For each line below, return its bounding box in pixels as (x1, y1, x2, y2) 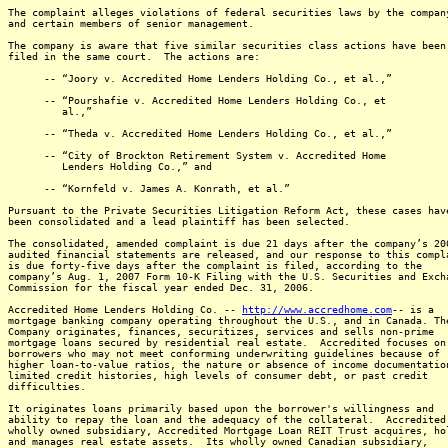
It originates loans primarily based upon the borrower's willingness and (8, 403, 434, 414)
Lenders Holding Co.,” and (8, 161, 212, 172)
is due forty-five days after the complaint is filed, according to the (8, 260, 422, 271)
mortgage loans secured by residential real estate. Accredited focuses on (8, 337, 446, 348)
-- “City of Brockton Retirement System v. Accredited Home (8, 150, 386, 161)
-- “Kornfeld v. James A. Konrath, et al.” (8, 183, 290, 194)
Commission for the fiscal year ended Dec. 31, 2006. (8, 282, 314, 293)
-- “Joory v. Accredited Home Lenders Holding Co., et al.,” (8, 73, 392, 84)
